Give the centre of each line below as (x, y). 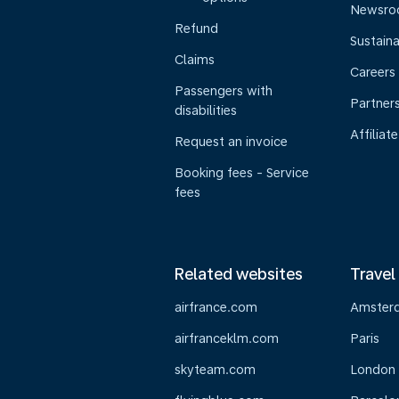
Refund (196, 28)
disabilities (206, 110)
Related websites (239, 274)
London (372, 370)
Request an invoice (231, 142)
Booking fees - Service (242, 173)
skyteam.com (215, 370)
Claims (195, 60)
